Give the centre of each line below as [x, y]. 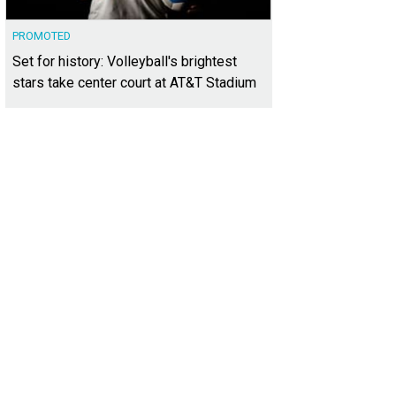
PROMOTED [42, 36]
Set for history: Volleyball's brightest [125, 62]
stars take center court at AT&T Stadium [134, 83]
